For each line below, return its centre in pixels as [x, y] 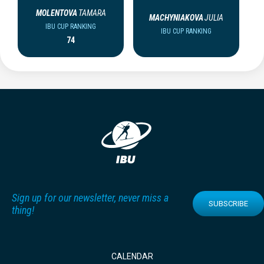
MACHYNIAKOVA [176, 17]
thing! [23, 210]
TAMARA [92, 13]
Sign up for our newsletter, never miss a [90, 197]
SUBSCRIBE [228, 204]
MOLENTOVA [56, 13]
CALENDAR [132, 257]
